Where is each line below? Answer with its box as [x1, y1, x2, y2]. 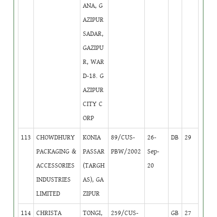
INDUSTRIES [36, 174, 71, 185]
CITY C [83, 99, 103, 109]
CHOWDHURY [36, 132, 75, 142]
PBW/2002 [111, 146, 141, 156]
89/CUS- [111, 132, 136, 142]
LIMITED [36, 188, 61, 199]
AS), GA [83, 174, 104, 185]
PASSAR [83, 146, 105, 156]
